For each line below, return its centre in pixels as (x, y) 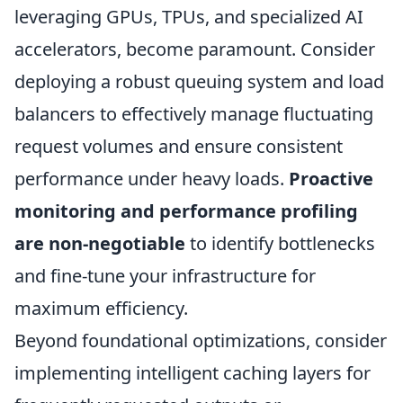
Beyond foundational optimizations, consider (201, 341)
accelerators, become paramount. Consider (195, 49)
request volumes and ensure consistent (179, 147)
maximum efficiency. (101, 309)
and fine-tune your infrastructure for (165, 276)
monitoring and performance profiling (186, 211)
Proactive (331, 179)
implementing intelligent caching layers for (193, 373)
